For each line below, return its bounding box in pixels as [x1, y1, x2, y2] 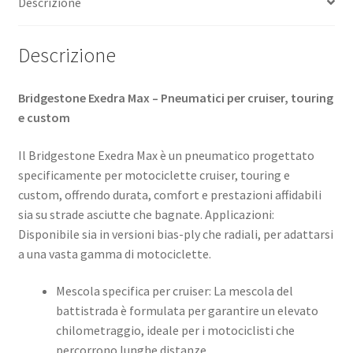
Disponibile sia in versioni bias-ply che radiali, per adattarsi [17, 225, 333, 242]
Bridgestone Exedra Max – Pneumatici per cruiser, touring [17, 90, 333, 106]
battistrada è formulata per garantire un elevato [55, 303, 318, 319]
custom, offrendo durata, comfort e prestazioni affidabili [17, 186, 321, 203]
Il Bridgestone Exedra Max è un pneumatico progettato [17, 147, 314, 163]
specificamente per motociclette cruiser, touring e [17, 166, 290, 183]
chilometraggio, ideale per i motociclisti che [55, 322, 295, 339]
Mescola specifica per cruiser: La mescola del [55, 283, 293, 299]
